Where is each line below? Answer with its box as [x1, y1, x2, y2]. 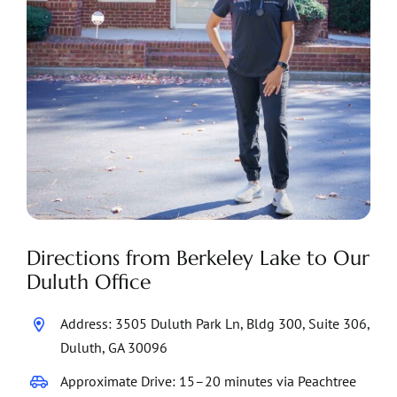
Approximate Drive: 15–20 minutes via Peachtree [60, 372, 357, 391]
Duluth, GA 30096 [60, 339, 168, 357]
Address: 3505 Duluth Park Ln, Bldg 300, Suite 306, [60, 315, 370, 333]
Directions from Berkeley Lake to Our [26, 245, 370, 271]
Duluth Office [26, 269, 151, 295]
